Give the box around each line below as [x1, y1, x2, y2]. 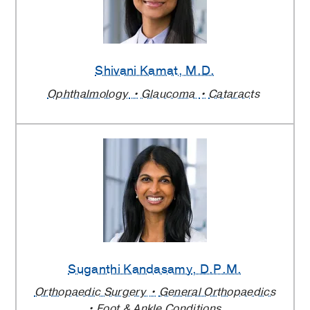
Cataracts [208, 86, 259, 102]
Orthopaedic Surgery [34, 284, 149, 300]
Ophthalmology [47, 86, 131, 102]
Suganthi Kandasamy [68, 260, 193, 277]
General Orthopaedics [158, 284, 276, 300]
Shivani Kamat [95, 62, 179, 80]
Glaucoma [140, 86, 198, 102]
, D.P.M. [192, 261, 242, 277]
